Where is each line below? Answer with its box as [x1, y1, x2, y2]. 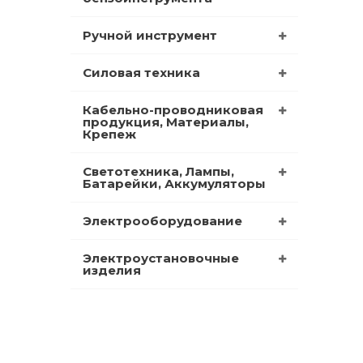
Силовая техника [83, 64, 200, 80]
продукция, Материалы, [83, 113, 249, 130]
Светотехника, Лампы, [83, 163, 234, 179]
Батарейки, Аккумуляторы [83, 175, 266, 191]
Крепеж [83, 126, 136, 142]
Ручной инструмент [83, 27, 217, 43]
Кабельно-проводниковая [83, 101, 263, 117]
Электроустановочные [83, 250, 239, 266]
